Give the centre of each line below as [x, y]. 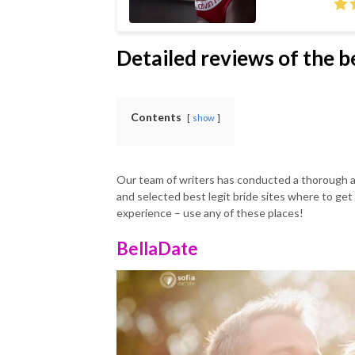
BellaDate [157, 248]
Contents [156, 117]
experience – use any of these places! [210, 213]
